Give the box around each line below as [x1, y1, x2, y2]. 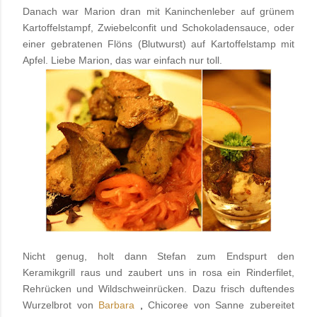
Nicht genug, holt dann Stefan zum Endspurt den [23, 250, 294, 263]
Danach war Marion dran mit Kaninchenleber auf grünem [23, 6, 294, 18]
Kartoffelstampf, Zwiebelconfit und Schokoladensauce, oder [23, 22, 294, 34]
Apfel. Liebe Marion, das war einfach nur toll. [23, 54, 222, 67]
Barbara [98, 299, 135, 311]
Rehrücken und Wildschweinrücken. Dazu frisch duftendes [23, 283, 294, 295]
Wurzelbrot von [23, 299, 93, 311]
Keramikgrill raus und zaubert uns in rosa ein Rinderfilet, [23, 267, 294, 279]
